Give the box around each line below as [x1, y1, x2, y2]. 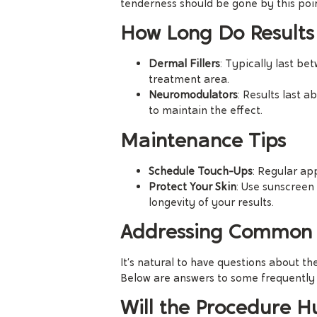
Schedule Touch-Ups [149, 163, 253, 178]
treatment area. [149, 72, 229, 87]
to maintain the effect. [149, 103, 263, 118]
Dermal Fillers [149, 57, 220, 71]
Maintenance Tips [120, 127, 286, 153]
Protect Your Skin [149, 179, 236, 194]
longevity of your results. [149, 195, 274, 209]
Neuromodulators [149, 88, 238, 103]
